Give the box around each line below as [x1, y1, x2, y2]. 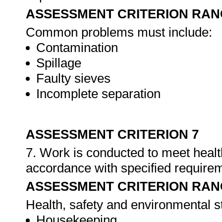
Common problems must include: [26, 25, 212, 40]
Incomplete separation [36, 86, 161, 101]
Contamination [36, 40, 118, 55]
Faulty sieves [36, 71, 111, 86]
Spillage [36, 55, 81, 70]
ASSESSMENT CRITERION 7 [26, 127, 199, 142]
